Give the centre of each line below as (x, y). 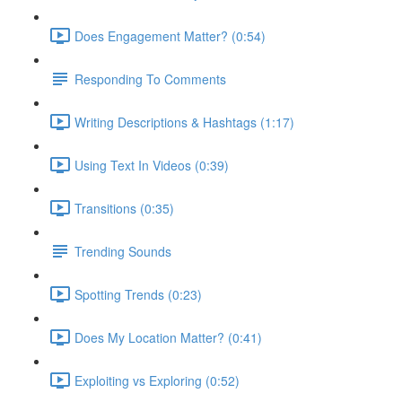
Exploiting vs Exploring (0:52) (157, 380)
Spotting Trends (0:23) (138, 294)
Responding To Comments (150, 79)
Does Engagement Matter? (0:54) (170, 35)
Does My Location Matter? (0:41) (168, 337)
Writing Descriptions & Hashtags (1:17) (184, 122)
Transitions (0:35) (124, 208)
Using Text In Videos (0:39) (152, 165)
